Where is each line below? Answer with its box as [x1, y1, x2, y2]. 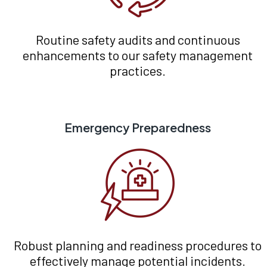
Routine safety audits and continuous [35, 32, 240, 48]
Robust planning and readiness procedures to [14, 237, 262, 253]
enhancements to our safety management [23, 47, 253, 63]
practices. [110, 63, 166, 79]
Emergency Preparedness [64, 120, 212, 135]
